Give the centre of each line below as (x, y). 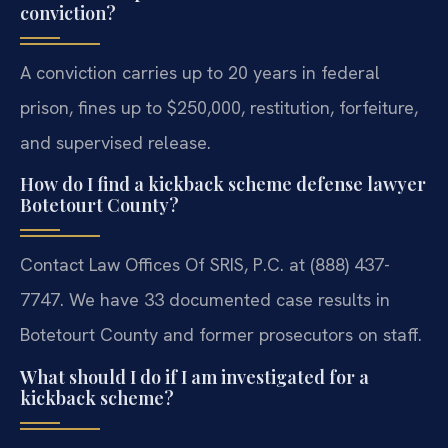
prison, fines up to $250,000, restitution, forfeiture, (219, 107)
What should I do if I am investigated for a (194, 376)
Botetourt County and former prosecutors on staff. (221, 335)
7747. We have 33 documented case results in (205, 300)
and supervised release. (115, 142)
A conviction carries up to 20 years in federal (200, 72)
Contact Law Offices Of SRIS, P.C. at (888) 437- (205, 265)
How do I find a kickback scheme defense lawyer (223, 184)
